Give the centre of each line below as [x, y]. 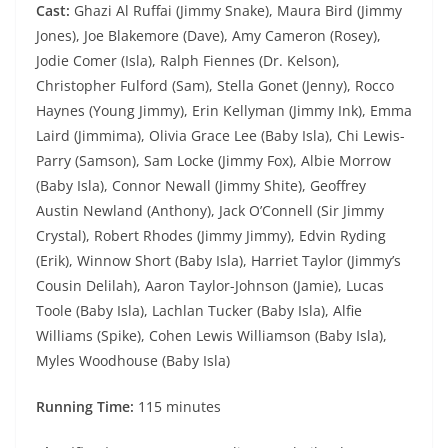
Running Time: [87, 407]
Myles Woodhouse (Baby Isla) [133, 361]
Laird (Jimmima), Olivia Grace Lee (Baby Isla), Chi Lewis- [220, 136]
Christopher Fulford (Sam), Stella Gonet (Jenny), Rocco [215, 86]
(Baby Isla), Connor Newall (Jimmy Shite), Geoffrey [201, 186]
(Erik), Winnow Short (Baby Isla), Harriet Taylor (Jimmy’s [218, 261]
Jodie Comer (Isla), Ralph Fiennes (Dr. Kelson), [188, 61]
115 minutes [179, 407]
